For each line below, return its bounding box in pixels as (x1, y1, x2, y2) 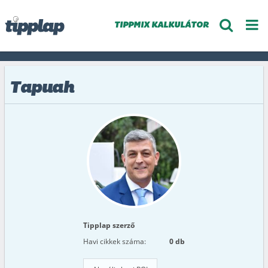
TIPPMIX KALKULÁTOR (114, 21, 209, 30)
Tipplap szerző (83, 220, 135, 230)
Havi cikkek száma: (83, 236, 146, 246)
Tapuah (10, 80, 74, 97)
